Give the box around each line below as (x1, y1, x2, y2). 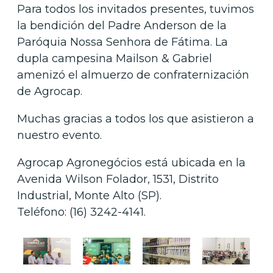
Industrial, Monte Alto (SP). (17, 188, 161, 202)
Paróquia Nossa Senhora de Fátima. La (17, 35, 228, 49)
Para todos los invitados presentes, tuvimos (17, 2, 254, 16)
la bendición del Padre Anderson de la (17, 18, 227, 32)
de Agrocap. (17, 84, 82, 98)
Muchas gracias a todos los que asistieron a (17, 112, 254, 126)
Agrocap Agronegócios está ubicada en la (17, 155, 246, 169)
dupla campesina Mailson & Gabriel (17, 51, 212, 65)
